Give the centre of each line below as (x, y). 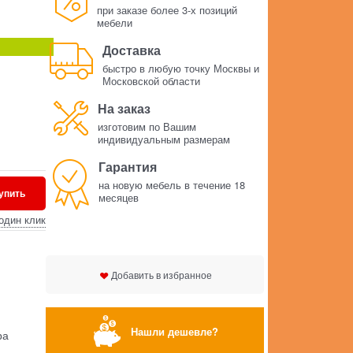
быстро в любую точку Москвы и (180, 69)
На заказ (124, 109)
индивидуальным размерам (164, 139)
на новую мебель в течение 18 (172, 185)
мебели (114, 23)
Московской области (151, 81)
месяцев (119, 198)
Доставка (131, 50)
